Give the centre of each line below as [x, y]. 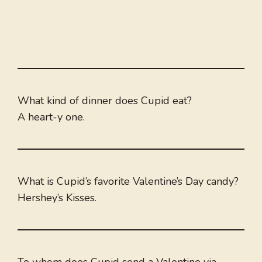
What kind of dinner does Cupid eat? [105, 101]
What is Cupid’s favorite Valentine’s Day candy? [128, 182]
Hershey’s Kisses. [57, 198]
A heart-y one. [51, 117]
